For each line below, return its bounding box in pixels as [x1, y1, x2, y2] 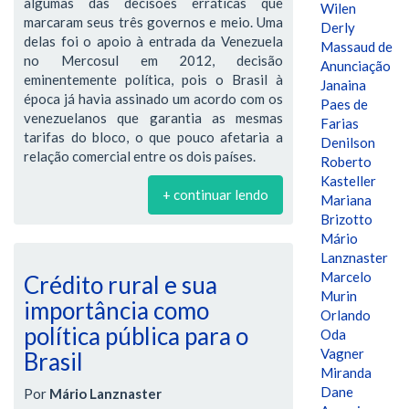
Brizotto [320, 211, 372, 227]
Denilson [320, 134, 375, 151]
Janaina [320, 77, 366, 93]
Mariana [320, 192, 372, 208]
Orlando [320, 307, 371, 323]
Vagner [320, 345, 364, 362]
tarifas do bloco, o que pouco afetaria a [24, 129, 283, 145]
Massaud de [320, 38, 393, 55]
